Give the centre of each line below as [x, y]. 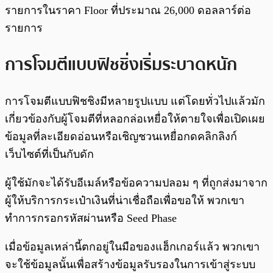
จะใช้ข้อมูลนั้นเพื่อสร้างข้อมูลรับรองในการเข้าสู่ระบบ [130, 264]
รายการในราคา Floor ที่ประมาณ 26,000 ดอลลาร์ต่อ [128, 11]
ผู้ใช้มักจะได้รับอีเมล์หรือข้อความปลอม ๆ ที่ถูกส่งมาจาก [136, 183]
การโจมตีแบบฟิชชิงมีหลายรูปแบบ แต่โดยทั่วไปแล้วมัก [135, 101]
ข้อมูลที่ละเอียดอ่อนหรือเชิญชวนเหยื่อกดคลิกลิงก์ [121, 136]
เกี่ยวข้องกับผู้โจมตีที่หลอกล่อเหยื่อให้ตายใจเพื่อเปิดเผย [135, 119]
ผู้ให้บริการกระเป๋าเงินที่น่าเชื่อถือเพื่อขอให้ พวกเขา [125, 200]
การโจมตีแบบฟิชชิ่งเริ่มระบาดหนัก [121, 64]
